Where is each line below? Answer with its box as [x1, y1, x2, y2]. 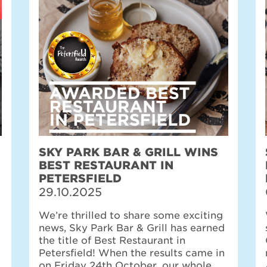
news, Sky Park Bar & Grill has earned [39, 222, 225, 234]
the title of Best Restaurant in [39, 235, 185, 246]
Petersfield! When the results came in [39, 247, 225, 259]
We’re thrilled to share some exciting [39, 210, 223, 221]
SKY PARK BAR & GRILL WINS [39, 145, 218, 159]
